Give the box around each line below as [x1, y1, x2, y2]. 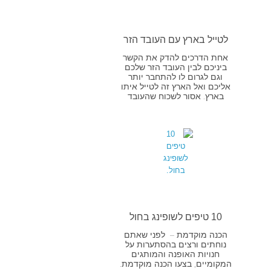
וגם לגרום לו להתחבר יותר [128, 71, 223, 83]
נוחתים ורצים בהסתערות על [125, 239, 226, 250]
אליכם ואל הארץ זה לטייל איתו [120, 81, 230, 93]
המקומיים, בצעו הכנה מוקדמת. [119, 258, 232, 270]
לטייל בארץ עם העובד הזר [123, 34, 228, 45]
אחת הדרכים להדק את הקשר [123, 52, 229, 64]
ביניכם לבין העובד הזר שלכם [124, 62, 227, 73]
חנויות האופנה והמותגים [131, 249, 220, 260]
